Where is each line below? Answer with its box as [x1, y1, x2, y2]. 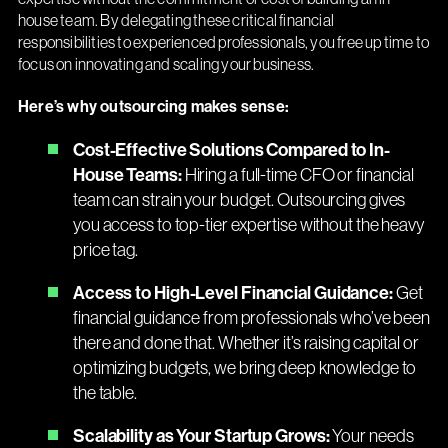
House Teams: [72, 162, 182, 186]
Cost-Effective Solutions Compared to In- [72, 137, 390, 161]
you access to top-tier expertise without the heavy [72, 212, 424, 236]
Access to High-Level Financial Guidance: [72, 280, 396, 304]
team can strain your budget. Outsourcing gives [72, 187, 406, 211]
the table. [72, 380, 137, 404]
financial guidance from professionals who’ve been [72, 305, 431, 329]
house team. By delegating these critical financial [17, 9, 334, 30]
